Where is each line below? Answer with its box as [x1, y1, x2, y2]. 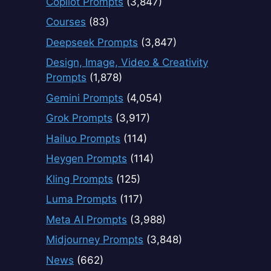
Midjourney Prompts [46, 233, 143, 246]
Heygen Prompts [46, 152, 127, 165]
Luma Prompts [46, 193, 117, 206]
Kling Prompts [46, 172, 113, 185]
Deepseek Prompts [46, 36, 138, 48]
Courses [46, 16, 86, 28]
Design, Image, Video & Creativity [46, 56, 208, 69]
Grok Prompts [46, 112, 113, 125]
